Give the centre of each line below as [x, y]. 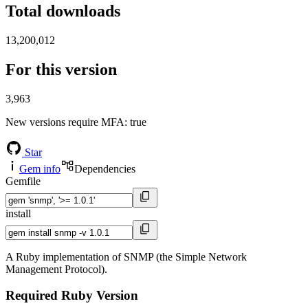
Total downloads [63, 11]
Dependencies [105, 168]
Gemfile [23, 181]
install [18, 213]
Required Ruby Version [72, 296]
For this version [61, 69]
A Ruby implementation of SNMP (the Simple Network [126, 256]
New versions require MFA [65, 122]
